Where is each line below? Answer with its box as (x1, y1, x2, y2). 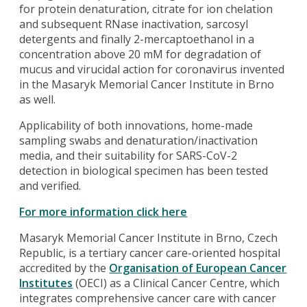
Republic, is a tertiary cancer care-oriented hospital (19, 245, 281, 260)
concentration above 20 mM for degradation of (19, 46, 262, 62)
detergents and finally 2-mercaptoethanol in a (19, 31, 255, 47)
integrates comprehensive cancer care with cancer (19, 290, 277, 306)
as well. (19, 91, 56, 107)
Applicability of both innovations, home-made (19, 117, 254, 133)
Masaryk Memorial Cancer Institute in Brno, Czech (19, 230, 278, 245)
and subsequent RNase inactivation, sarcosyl (19, 16, 249, 32)
